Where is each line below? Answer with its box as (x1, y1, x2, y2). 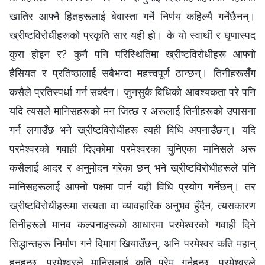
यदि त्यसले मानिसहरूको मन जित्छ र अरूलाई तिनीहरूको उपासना (9, 105, 256, 118)
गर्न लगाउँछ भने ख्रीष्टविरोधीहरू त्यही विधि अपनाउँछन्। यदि (9, 124, 256, 137)
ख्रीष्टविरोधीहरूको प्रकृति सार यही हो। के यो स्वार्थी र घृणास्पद (9, 29, 256, 42)
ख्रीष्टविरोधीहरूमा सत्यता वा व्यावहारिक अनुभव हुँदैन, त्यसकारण (9, 199, 256, 212)
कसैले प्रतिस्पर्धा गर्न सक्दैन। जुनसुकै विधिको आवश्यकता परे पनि (9, 86, 256, 99)
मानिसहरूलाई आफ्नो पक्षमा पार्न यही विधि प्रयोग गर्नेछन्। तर (9, 180, 256, 193)
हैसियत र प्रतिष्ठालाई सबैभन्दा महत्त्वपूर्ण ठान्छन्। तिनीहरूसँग (9, 67, 256, 80)
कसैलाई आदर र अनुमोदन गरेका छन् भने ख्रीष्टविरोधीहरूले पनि (9, 161, 256, 174)
